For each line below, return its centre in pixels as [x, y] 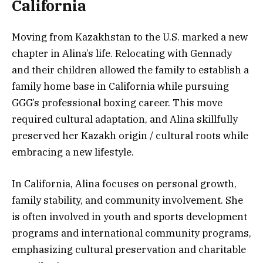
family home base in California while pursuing [120, 86]
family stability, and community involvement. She [127, 200]
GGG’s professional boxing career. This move [117, 102]
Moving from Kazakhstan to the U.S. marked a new [130, 37]
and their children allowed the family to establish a [130, 70]
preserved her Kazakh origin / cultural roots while [130, 135]
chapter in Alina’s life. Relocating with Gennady [122, 53]
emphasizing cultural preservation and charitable [129, 249]
